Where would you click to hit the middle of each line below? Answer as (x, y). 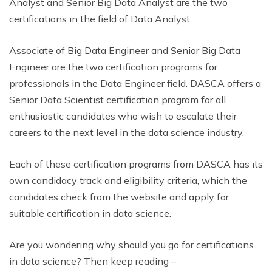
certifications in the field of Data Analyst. (100, 19)
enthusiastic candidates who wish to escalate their (123, 116)
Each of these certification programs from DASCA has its (136, 164)
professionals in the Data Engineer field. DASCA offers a (135, 83)
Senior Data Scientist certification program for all (117, 99)
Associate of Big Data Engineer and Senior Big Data (125, 50)
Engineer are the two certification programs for (113, 66)
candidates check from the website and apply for (119, 196)
